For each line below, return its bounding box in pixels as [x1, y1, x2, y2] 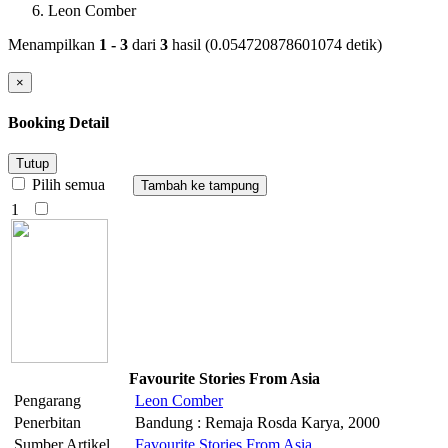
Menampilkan [8, 35, 99, 53]
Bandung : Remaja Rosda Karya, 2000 [135, 414, 380, 432]
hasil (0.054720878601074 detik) [168, 35, 382, 53]
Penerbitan [14, 414, 81, 432]
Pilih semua [28, 176, 133, 194]
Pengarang [14, 392, 81, 410]
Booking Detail [8, 113, 109, 131]
